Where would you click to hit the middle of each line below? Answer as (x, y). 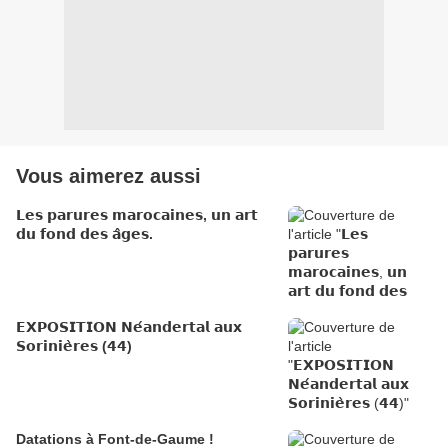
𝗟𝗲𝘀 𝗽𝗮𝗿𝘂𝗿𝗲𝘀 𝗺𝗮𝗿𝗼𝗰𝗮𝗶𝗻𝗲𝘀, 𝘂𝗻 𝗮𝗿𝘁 (137, 215)
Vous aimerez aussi (108, 176)
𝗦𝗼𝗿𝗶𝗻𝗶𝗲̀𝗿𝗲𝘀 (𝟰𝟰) (74, 346)
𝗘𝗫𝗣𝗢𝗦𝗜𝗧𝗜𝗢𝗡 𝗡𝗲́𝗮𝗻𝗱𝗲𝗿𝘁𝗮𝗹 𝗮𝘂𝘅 (68, 327)
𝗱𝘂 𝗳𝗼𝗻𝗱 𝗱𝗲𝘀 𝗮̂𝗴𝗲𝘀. (84, 234)
